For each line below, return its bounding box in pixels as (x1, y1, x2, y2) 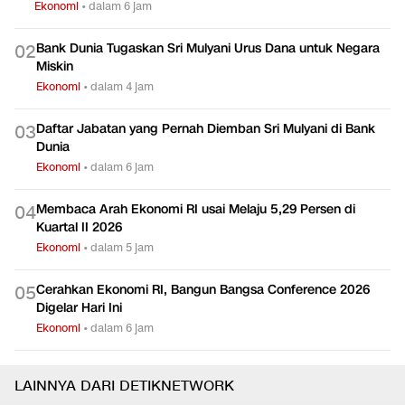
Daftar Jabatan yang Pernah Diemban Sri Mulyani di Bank (36, 120, 375, 138)
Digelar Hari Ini (36, 299, 122, 317)
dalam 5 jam (90, 240, 154, 256)
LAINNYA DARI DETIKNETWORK (14, 377, 234, 397)
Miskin (36, 58, 73, 76)
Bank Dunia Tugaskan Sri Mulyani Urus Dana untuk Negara (36, 40, 380, 58)
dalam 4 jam (90, 79, 154, 95)
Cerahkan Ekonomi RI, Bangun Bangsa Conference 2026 (36, 281, 370, 299)
